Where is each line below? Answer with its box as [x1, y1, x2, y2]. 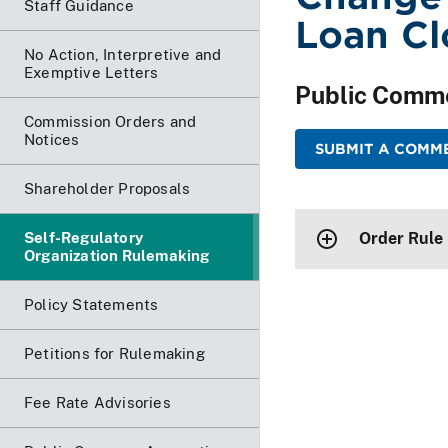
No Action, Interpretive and [24, 45, 222, 63]
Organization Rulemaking [24, 246, 210, 264]
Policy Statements [24, 295, 159, 313]
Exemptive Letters [24, 63, 159, 81]
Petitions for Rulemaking [24, 344, 205, 362]
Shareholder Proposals [24, 179, 191, 197]
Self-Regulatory [24, 228, 143, 246]
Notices [24, 130, 80, 148]
